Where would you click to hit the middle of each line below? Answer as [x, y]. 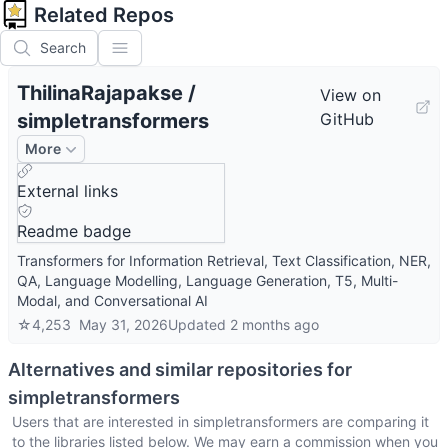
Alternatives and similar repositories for [180, 369]
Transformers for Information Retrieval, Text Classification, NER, [224, 260]
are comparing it [373, 421]
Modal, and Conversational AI [112, 300]
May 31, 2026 [123, 324]
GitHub [346, 119]
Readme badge [74, 231]
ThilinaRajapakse [100, 93]
